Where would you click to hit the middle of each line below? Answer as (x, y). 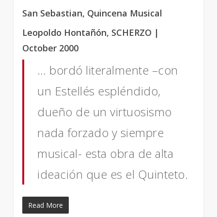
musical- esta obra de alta (106, 153)
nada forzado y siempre (101, 132)
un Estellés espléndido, (99, 91)
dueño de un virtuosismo (105, 112)
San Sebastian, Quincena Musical (92, 13)
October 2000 (50, 48)
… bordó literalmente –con (108, 70)
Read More (46, 205)
